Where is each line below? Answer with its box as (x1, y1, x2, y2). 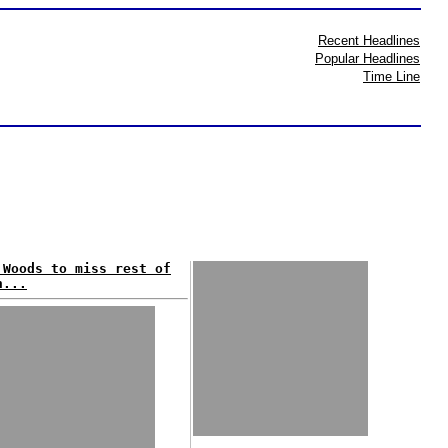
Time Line (363, 69, 420, 84)
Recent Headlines (318, 33, 420, 48)
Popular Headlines (315, 51, 420, 66)
